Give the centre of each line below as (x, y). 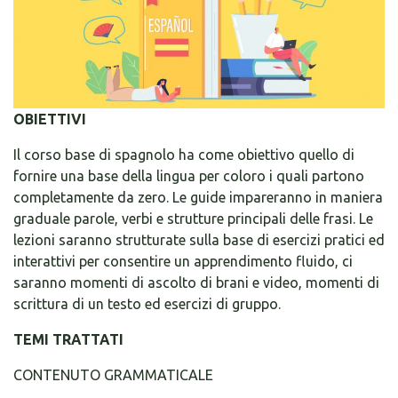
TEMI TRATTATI (68, 339)
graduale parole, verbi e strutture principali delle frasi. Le (193, 219)
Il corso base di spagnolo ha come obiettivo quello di (184, 155)
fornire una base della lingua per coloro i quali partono (189, 176)
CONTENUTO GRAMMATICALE (113, 375)
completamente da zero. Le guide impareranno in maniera (198, 197)
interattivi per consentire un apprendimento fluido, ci (183, 261)
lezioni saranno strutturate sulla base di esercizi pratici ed (199, 240)
